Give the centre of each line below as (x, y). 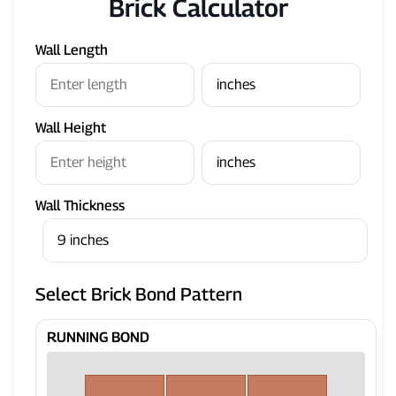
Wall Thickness (80, 206)
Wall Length (72, 50)
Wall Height (71, 128)
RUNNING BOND (98, 338)
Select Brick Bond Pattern (139, 295)
